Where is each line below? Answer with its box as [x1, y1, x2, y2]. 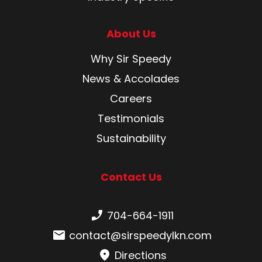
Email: [50, 226, 80, 242]
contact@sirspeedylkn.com [69, 228, 212, 243]
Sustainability [96, 131, 166, 146]
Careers [110, 91, 152, 106]
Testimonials [98, 111, 164, 126]
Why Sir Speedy [91, 51, 171, 67]
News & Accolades [82, 71, 180, 87]
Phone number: [88, 206, 167, 222]
